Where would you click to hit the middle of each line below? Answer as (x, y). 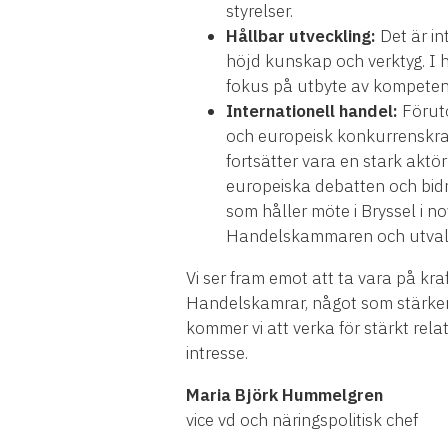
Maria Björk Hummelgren (284, 395)
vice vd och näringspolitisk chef (302, 420)
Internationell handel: (314, 111)
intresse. (217, 353)
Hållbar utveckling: (301, 36)
